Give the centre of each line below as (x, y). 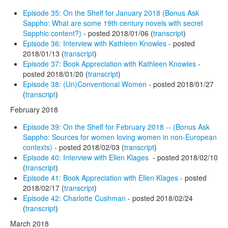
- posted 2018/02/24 (159, 198)
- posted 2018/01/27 (180, 84)
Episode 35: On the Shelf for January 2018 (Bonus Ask (111, 12)
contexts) (38, 147)
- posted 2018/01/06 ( (117, 33)
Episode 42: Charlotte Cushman (74, 198)
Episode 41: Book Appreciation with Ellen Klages (101, 177)
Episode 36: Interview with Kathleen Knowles (95, 43)
